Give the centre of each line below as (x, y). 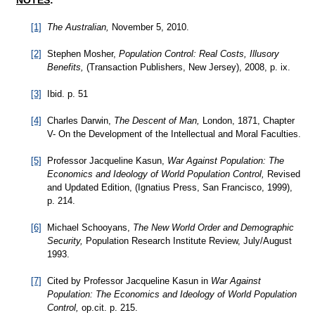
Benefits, (65, 67)
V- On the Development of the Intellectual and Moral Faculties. (174, 134)
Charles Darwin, (78, 121)
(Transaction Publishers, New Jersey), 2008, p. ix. (187, 67)
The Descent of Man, (157, 121)
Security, (65, 241)
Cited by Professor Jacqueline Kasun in (126, 281)
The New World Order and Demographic (213, 228)
